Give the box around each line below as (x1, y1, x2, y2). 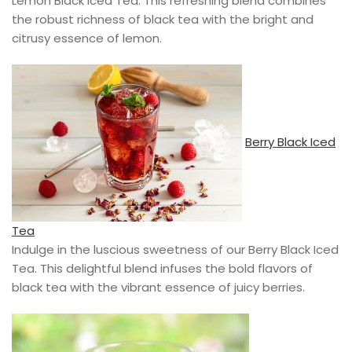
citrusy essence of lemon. (12, 29, 162, 46)
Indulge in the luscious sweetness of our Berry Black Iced (12, 240, 339, 258)
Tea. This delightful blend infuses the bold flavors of (12, 259, 313, 277)
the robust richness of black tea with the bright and (12, 10, 313, 27)
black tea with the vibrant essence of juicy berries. (12, 278, 305, 295)
